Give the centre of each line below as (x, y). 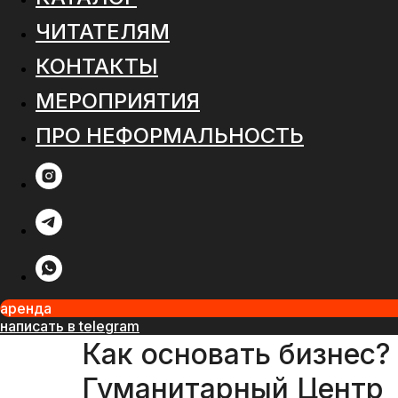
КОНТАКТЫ (97, 66)
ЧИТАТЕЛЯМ (103, 31)
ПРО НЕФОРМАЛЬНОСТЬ (170, 135)
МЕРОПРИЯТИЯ (118, 100)
